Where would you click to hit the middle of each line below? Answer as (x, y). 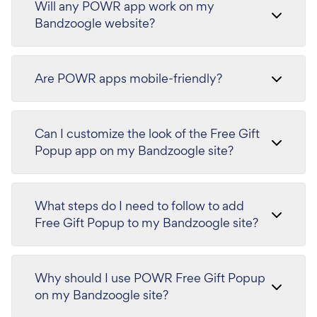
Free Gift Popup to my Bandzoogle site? (146, 223)
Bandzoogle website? (95, 23)
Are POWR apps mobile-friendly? (128, 78)
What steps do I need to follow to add (139, 206)
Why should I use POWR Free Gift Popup (150, 278)
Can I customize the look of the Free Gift (147, 133)
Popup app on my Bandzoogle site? (134, 150)
